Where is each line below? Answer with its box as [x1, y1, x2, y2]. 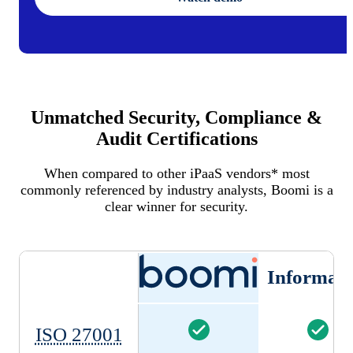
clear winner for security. [105, 198, 248, 214]
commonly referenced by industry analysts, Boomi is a [20, 181, 333, 198]
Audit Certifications [95, 128, 258, 149]
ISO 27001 [35, 323, 123, 345]
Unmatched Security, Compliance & [31, 106, 322, 128]
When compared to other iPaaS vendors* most [43, 165, 310, 181]
